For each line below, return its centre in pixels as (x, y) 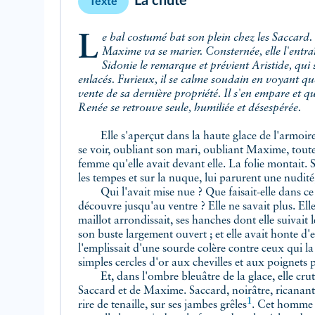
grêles (233, 305)
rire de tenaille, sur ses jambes (149, 305)
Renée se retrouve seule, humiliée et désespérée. (189, 108)
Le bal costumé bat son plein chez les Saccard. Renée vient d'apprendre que (88, 49)
